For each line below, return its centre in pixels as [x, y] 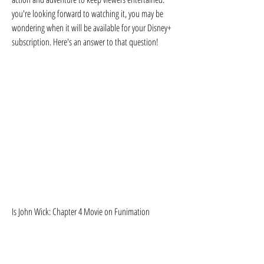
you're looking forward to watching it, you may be [88, 14]
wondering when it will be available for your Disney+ [91, 28]
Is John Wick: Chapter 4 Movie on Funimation [81, 212]
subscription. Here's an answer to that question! [85, 42]
